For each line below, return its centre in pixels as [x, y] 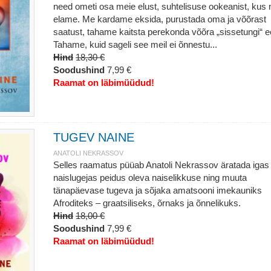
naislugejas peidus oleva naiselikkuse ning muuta [150, 178]
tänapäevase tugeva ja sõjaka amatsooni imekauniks [157, 190]
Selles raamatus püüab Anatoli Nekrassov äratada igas [161, 165]
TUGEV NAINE [93, 137]
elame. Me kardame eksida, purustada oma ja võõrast [159, 19]
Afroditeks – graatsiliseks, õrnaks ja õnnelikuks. [147, 203]
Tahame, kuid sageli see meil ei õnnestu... [135, 44]
